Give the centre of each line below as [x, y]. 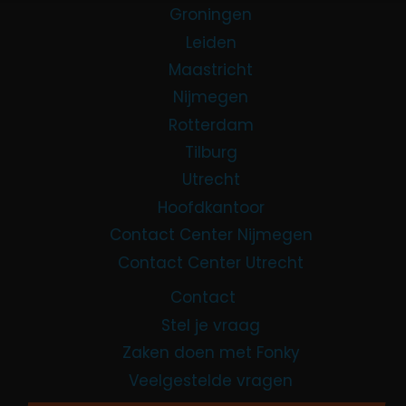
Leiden [211, 42]
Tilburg [211, 153]
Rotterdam [211, 125]
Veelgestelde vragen [211, 380]
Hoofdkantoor [211, 208]
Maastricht [211, 70]
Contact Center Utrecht [211, 262]
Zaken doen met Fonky [211, 353]
